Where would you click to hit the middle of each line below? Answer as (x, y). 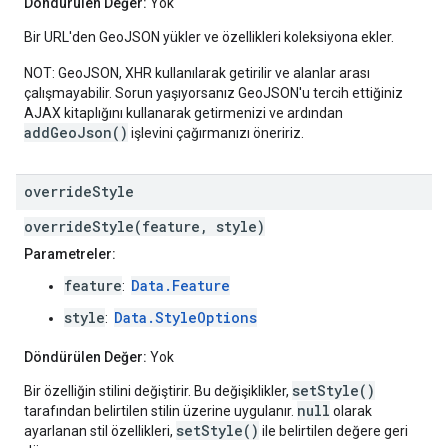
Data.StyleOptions (185, 318)
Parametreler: (70, 254)
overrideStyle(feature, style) (144, 227)
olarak (351, 411)
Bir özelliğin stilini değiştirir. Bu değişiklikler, (158, 391)
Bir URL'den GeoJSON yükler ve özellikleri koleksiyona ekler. (209, 37)
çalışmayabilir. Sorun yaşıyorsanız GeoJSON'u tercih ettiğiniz (213, 93)
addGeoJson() (76, 133)
